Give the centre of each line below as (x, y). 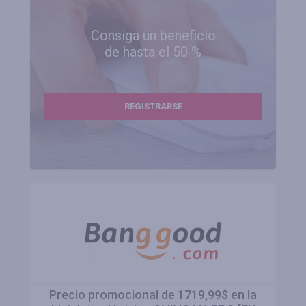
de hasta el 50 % (153, 52)
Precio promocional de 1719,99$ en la (153, 295)
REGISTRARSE (153, 106)
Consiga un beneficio (153, 36)
